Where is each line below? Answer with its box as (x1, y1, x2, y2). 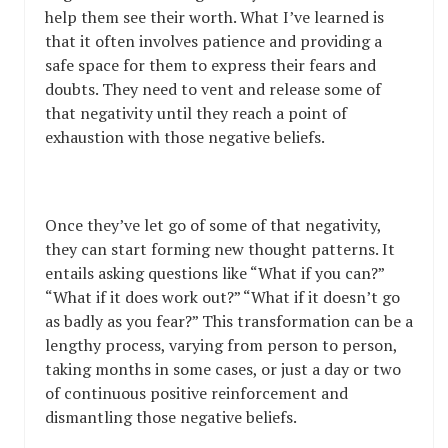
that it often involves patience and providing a (45, 30, 382, 53)
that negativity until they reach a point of (45, 102, 347, 125)
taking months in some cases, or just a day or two (45, 358, 401, 381)
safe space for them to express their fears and (45, 54, 376, 77)
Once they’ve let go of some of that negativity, (45, 214, 381, 237)
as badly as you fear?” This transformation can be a (45, 310, 413, 333)
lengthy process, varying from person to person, (45, 334, 397, 357)
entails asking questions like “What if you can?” (45, 262, 384, 285)
